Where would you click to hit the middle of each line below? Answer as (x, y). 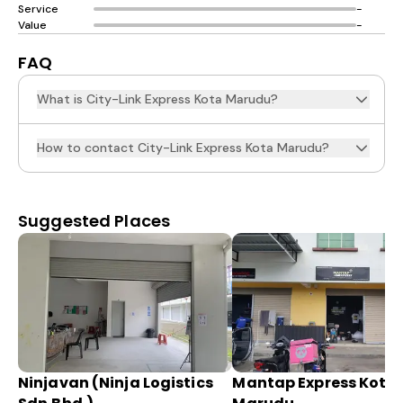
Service (38, 9)
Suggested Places (94, 221)
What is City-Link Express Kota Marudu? (157, 99)
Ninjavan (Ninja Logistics (116, 383)
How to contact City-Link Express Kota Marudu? (183, 148)
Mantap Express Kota (315, 383)
